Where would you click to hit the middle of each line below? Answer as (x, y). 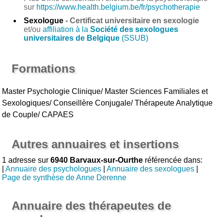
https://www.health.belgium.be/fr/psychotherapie (118, 7)
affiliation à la (67, 29)
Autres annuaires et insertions (95, 144)
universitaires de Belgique (72, 38)
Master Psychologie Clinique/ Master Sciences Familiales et (105, 91)
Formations (44, 68)
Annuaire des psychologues (54, 169)
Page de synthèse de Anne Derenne (64, 177)
